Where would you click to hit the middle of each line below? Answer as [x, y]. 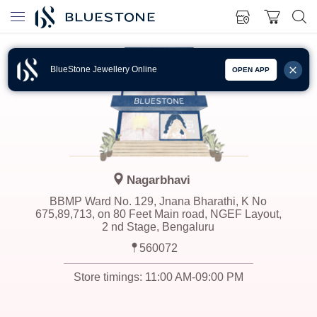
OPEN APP [250, 70]
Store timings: [109, 277]
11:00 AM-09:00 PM [194, 277]
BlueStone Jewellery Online [104, 69]
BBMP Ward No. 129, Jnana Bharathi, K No [158, 201]
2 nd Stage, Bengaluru [158, 227]
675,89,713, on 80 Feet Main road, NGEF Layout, [158, 214]
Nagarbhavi [158, 180]
